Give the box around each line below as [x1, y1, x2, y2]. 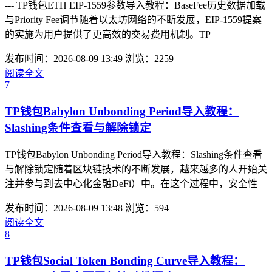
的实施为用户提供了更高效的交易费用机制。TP [5, 29, 211, 40]
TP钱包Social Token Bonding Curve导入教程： [5, 254, 245, 267]
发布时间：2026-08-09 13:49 [5, 53, 123, 64]
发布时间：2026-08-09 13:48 [5, 202, 123, 213]
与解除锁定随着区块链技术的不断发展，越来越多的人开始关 [5, 163, 267, 174]
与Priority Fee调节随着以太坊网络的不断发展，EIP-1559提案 [5, 15, 262, 25]
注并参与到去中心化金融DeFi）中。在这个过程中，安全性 [5, 178, 257, 189]
